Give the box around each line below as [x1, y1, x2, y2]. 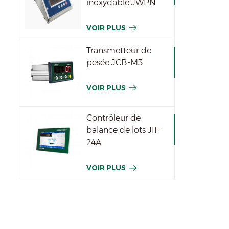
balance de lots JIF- [86, 125, 163, 135]
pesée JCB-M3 [86, 57, 143, 67]
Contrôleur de [86, 112, 141, 123]
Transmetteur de [86, 45, 152, 55]
